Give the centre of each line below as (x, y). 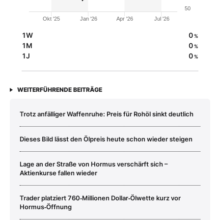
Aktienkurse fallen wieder (58, 173)
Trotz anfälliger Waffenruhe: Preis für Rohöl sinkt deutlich (107, 114)
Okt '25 (52, 19)
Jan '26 (88, 19)
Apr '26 (125, 19)
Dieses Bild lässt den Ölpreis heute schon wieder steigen (106, 139)
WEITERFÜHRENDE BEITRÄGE (60, 89)
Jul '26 (162, 19)
